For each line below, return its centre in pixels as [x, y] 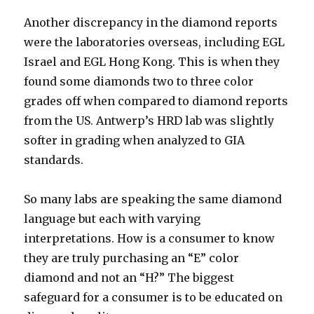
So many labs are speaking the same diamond [153, 199]
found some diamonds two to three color [139, 82]
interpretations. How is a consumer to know [150, 239]
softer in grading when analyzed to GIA [135, 141]
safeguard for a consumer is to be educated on [153, 298]
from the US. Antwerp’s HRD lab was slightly [149, 121]
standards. [54, 160]
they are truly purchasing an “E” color [132, 258]
